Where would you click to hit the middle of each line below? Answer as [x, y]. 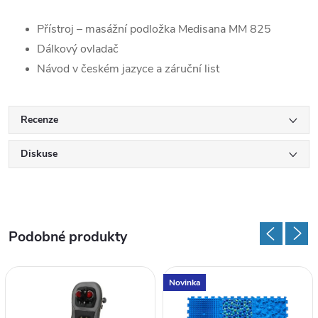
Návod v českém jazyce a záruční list [128, 69]
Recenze [39, 120]
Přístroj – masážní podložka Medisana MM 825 [154, 29]
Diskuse [39, 154]
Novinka [185, 282]
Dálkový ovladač [78, 49]
